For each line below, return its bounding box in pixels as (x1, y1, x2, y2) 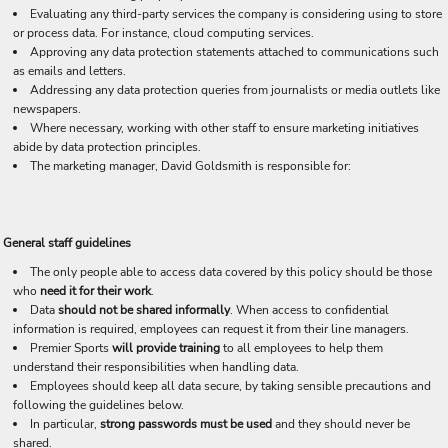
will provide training (109, 340, 223, 356)
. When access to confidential (230, 302, 389, 318)
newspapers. (13, 101, 81, 117)
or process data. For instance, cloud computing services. (13, 25, 314, 41)
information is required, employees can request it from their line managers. (13, 321, 409, 337)
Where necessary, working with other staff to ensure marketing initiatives (30, 120, 419, 136)
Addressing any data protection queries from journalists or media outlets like (30, 82, 440, 98)
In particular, (30, 416, 100, 432)
